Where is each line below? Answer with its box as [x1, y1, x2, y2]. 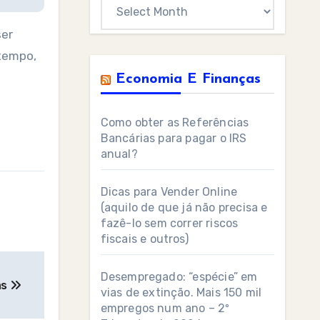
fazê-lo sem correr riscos [100, 216, 239, 230]
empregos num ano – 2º [100, 301, 230, 315]
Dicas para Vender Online [100, 185, 238, 199]
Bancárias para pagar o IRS [100, 131, 247, 145]
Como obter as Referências [100, 116, 249, 129]
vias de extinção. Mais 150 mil [100, 286, 262, 299]
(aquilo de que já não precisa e [100, 201, 268, 214]
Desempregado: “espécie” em [100, 270, 258, 284]
